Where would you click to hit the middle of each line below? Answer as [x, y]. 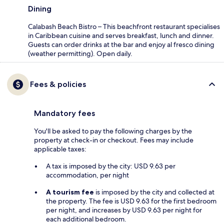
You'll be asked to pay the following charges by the [113, 131]
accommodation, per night [87, 175]
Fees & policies [58, 84]
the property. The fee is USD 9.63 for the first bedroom [131, 201]
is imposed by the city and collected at [154, 192]
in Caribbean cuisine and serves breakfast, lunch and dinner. [121, 35]
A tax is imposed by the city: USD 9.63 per [111, 166]
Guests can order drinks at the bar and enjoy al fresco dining [121, 44]
